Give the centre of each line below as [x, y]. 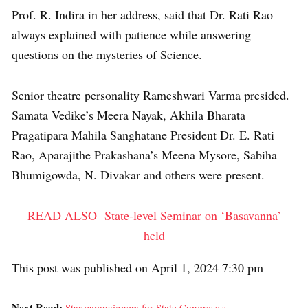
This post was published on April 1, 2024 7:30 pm [137, 267]
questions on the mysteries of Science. [107, 54]
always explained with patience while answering [131, 34]
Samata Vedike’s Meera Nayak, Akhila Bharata [129, 115]
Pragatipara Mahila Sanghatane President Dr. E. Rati [143, 135]
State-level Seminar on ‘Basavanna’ [192, 215]
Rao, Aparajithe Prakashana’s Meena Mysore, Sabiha [144, 155]
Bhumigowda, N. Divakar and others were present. [138, 175]
